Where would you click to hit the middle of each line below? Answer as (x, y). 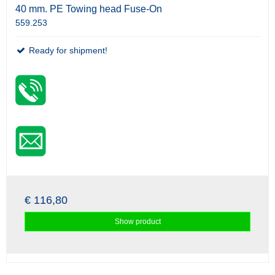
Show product (137, 222)
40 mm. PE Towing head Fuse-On (89, 9)
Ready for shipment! (67, 51)
